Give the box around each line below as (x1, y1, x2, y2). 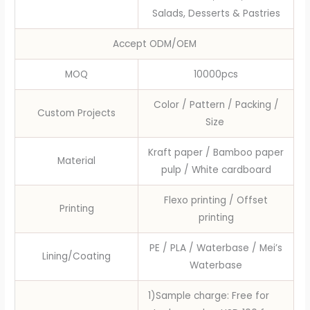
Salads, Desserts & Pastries (152, 7, 280, 21)
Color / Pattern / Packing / (153, 98, 279, 112)
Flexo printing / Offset (164, 194, 268, 208)
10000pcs (194, 68, 239, 82)
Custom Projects (37, 107, 116, 120)
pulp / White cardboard (161, 163, 271, 177)
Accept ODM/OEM (112, 37, 197, 51)
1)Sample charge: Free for (147, 289, 269, 303)
